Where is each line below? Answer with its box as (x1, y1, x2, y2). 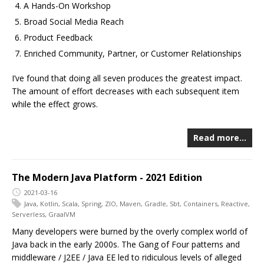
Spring (81, 199, 101, 208)
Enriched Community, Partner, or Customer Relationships (24, 48, 242, 60)
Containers (183, 199, 217, 208)
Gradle (144, 199, 166, 208)
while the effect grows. (12, 98, 98, 110)
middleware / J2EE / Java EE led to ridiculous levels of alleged (12, 251, 242, 263)
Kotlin (40, 199, 58, 208)
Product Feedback (24, 32, 93, 44)
